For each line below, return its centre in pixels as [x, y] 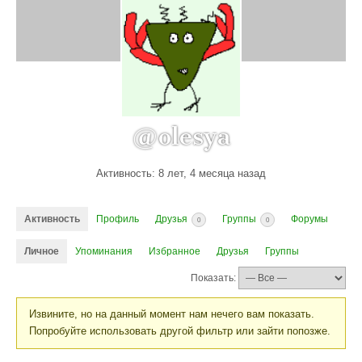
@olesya [181, 137]
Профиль [118, 219]
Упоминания [104, 251]
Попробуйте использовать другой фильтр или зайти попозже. [180, 331]
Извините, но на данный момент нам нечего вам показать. [172, 314]
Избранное [175, 251]
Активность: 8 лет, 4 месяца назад [181, 173]
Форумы [309, 219]
